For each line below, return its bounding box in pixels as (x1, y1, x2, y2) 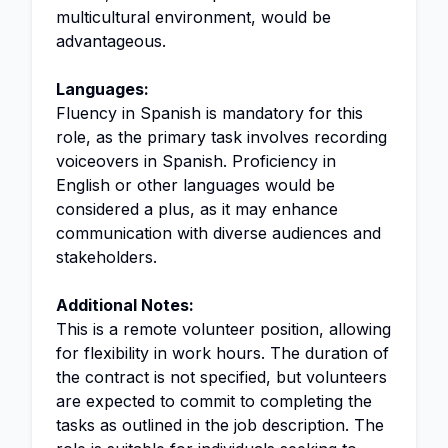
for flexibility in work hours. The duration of (56, 343, 389, 363)
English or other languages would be (56, 175, 335, 195)
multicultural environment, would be (56, 7, 331, 27)
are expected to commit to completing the (56, 391, 372, 411)
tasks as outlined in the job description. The (56, 415, 384, 435)
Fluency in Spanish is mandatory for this (56, 103, 363, 123)
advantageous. (56, 31, 166, 51)
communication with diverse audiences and (56, 223, 381, 243)
